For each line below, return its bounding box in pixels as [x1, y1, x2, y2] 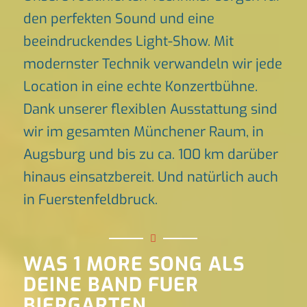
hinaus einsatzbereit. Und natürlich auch [23, 168, 278, 186]
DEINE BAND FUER [23, 272, 199, 298]
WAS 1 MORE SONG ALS [23, 251, 245, 278]
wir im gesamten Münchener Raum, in [23, 123, 264, 141]
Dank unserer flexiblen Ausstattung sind [23, 100, 278, 119]
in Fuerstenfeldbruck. [23, 191, 158, 209]
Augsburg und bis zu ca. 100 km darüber [23, 145, 278, 164]
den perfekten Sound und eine [23, 10, 214, 28]
